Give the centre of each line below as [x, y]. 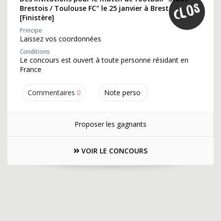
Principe [31, 30]
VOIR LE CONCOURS [113, 151]
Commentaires [51, 92]
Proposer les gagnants [110, 124]
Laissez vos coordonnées [60, 39]
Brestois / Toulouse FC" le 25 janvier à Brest [94, 8]
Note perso [122, 92]
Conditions [35, 52]
